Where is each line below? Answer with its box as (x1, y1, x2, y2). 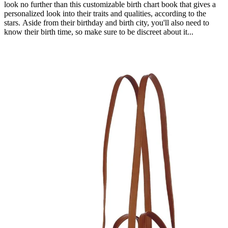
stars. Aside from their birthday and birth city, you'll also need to (4, 18, 209, 27)
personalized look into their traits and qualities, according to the (4, 9, 206, 18)
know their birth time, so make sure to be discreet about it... (4, 27, 195, 36)
